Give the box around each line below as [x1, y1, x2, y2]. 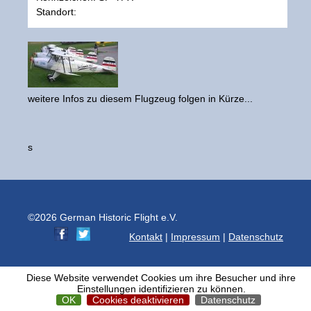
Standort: [36, 6, 76, 17]
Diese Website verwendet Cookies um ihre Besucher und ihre [26, 272, 296, 283]
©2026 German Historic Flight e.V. [28, 212, 178, 223]
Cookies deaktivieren [92, 294, 184, 305]
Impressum [171, 231, 220, 242]
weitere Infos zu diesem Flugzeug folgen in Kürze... [28, 93, 253, 104]
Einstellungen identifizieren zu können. [76, 283, 246, 294]
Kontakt [129, 231, 162, 242]
